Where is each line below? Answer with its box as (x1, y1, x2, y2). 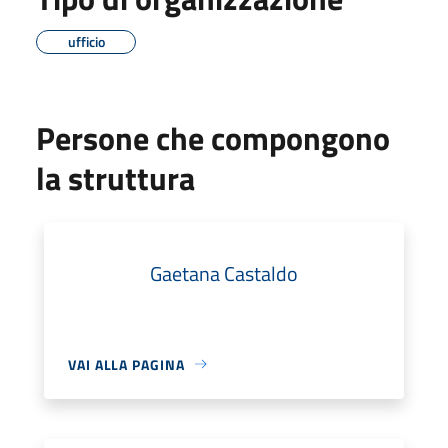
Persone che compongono (36, 113, 390, 162)
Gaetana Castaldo (150, 257, 298, 289)
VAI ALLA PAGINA (68, 353, 185, 375)
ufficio (67, 30, 105, 52)
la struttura (36, 153, 195, 202)
